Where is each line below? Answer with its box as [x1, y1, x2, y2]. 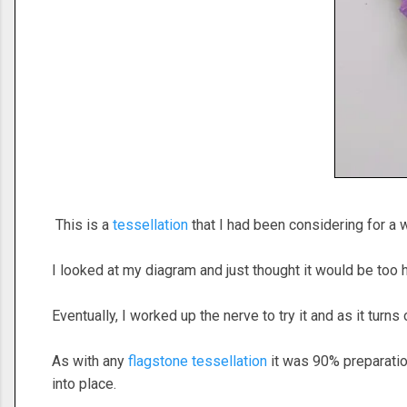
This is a [52, 216, 113, 234]
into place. [52, 375, 120, 393]
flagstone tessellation [128, 352, 267, 371]
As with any [52, 352, 128, 371]
